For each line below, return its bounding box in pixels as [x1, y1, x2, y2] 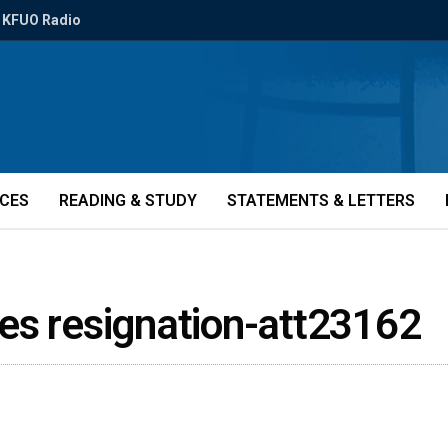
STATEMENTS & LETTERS [227, 191, 415, 210]
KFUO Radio [2, 12, 81, 28]
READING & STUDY [59, 191, 197, 210]
